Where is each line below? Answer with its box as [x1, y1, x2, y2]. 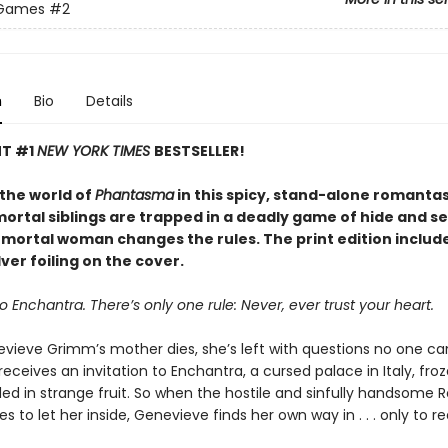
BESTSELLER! [153, 141, 245, 161]
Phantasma [94, 185, 174, 205]
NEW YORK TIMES [36, 141, 154, 161]
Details [85, 91, 133, 111]
